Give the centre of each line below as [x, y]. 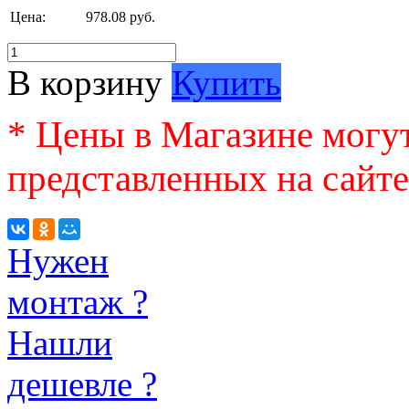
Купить [226, 82]
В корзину [85, 82]
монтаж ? [78, 301]
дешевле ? [82, 383]
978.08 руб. [121, 16]
